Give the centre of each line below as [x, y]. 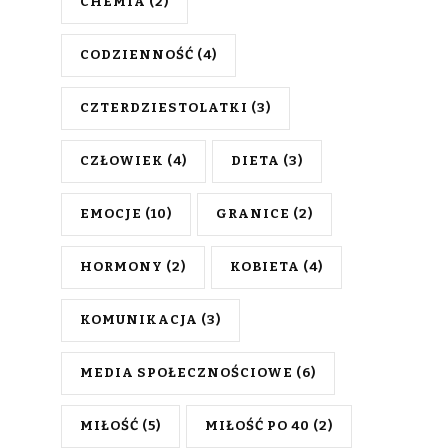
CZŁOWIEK [122, 161]
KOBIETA [265, 267]
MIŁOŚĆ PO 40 [257, 426]
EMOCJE [111, 214]
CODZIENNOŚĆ [137, 55]
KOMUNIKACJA [139, 320]
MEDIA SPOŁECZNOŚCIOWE [186, 373]
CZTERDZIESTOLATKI [164, 108]
